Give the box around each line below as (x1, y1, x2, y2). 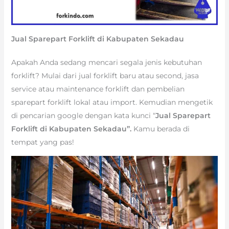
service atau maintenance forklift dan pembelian (11, 84, 185, 94)
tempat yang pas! (11, 137, 74, 147)
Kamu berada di (133, 124, 190, 133)
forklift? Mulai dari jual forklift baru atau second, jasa (11, 71, 199, 80)
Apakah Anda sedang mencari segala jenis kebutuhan (11, 57, 202, 67)
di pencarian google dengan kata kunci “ (11, 110, 155, 120)
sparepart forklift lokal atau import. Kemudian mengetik (11, 97, 213, 107)
